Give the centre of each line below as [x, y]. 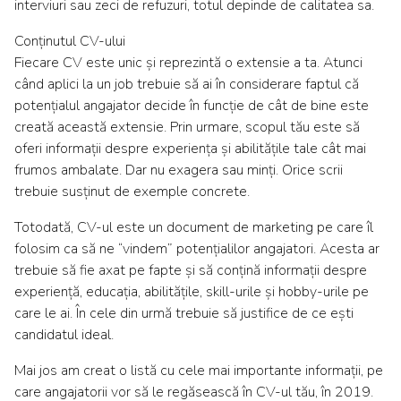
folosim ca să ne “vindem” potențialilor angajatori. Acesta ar [197, 249]
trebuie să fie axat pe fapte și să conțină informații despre [191, 271]
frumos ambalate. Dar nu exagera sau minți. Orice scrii [179, 171]
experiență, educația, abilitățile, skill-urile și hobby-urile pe [192, 292]
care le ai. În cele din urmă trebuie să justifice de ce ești [184, 314]
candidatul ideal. [64, 335]
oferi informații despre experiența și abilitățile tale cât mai [190, 149]
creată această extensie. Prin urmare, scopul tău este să [187, 128]
